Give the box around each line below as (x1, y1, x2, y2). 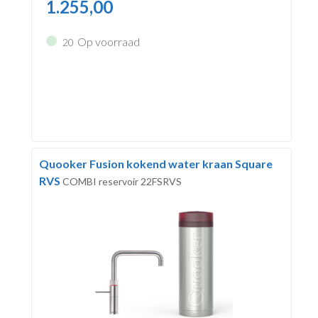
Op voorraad (77, 35, 140, 49)
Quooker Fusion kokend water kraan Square (38, 156, 273, 170)
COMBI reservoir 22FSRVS (62, 175, 182, 187)
